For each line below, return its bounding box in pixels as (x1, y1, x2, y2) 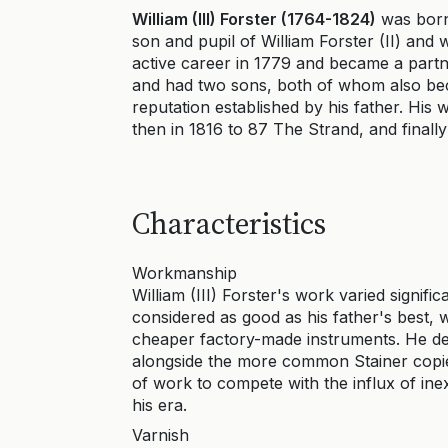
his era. (132, 395, 187, 415)
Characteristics (132, 203, 326, 244)
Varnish (132, 425, 189, 445)
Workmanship (132, 263, 237, 283)
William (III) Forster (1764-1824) (132, 9, 376, 29)
